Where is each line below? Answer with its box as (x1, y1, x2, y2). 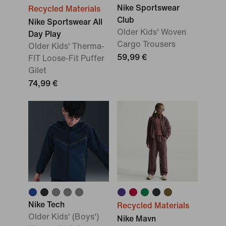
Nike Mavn (117, 214, 156, 223)
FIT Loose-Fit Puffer (28, 54, 104, 63)
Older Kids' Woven (117, 28, 187, 36)
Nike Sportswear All (28, 18, 102, 26)
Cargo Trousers (117, 40, 176, 48)
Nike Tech (28, 200, 65, 209)
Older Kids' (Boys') (28, 212, 99, 221)
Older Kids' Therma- (28, 42, 104, 50)
